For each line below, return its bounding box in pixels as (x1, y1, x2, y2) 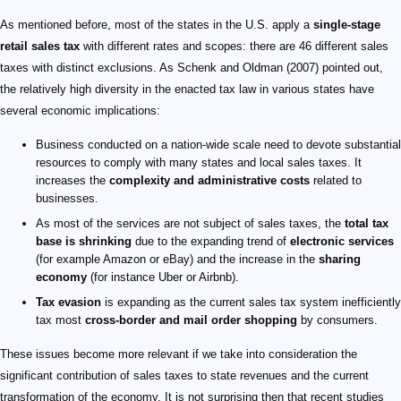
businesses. (36, 192, 98, 206)
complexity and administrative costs (109, 174, 310, 188)
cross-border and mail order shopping (85, 313, 297, 328)
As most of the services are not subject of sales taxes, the (36, 217, 345, 231)
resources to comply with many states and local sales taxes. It (36, 156, 362, 170)
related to (310, 174, 362, 188)
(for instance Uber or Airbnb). (87, 270, 239, 285)
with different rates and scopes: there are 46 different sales (80, 39, 388, 54)
